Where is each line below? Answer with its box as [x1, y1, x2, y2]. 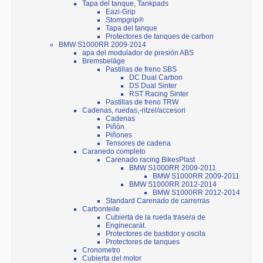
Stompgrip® [106, 16, 144, 25]
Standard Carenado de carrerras [106, 197, 210, 205]
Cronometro [82, 246, 120, 255]
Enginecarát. [106, 221, 146, 230]
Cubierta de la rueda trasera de [106, 213, 205, 222]
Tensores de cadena [106, 139, 171, 148]
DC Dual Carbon [129, 73, 183, 82]
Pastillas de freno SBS [106, 65, 177, 74]
